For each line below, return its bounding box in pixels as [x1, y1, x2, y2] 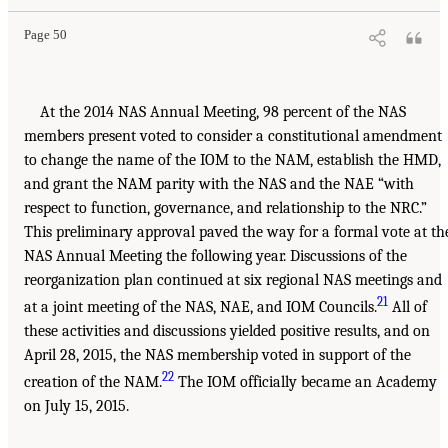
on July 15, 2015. [24, 397, 129, 416]
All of [388, 297, 427, 316]
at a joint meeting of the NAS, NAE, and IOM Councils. [24, 297, 377, 316]
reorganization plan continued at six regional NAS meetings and [24, 270, 442, 289]
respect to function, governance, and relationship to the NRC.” [24, 198, 427, 217]
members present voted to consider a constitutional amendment [24, 126, 442, 145]
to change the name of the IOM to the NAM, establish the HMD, [24, 150, 441, 169]
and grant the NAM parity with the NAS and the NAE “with [24, 174, 414, 193]
